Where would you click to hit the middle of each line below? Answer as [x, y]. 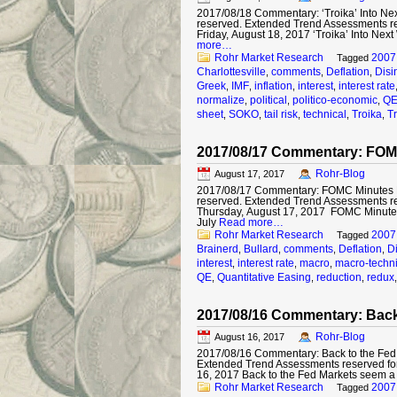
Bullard [261, 249]
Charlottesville [231, 72]
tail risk [281, 114]
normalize [221, 100]
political [269, 100]
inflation [273, 86]
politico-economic [335, 100]
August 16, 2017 [249, 337]
